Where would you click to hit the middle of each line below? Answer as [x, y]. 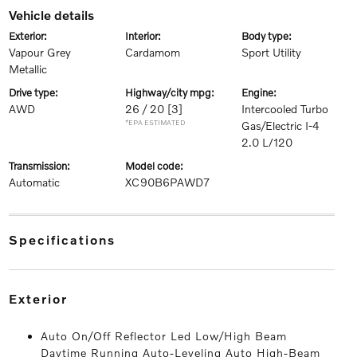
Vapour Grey [39, 52]
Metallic [27, 69]
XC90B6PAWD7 [167, 182]
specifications [67, 239]
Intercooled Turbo [285, 109]
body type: [271, 36]
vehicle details [55, 15]
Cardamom [152, 52]
